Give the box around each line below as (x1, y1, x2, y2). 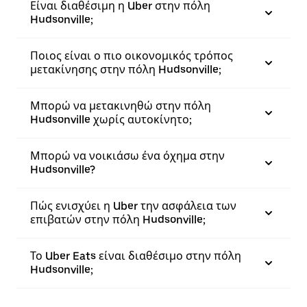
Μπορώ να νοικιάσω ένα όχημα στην (30, 149, 225, 162)
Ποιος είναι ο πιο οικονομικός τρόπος (30, 49, 233, 62)
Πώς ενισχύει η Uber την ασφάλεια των (30, 199, 236, 212)
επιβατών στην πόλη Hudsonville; (30, 213, 206, 226)
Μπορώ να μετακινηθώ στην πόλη (30, 99, 211, 112)
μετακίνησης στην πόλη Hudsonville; (30, 63, 221, 76)
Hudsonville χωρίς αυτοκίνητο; (30, 113, 192, 126)
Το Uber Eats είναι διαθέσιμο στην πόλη (30, 249, 241, 262)
